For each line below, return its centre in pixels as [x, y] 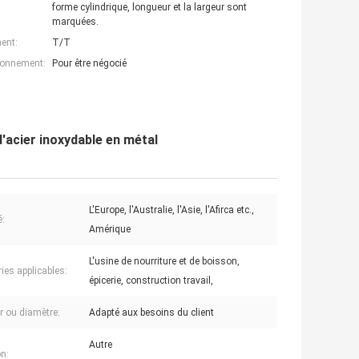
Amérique [110, 230]
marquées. [75, 22]
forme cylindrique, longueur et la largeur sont [149, 8]
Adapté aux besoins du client [151, 313]
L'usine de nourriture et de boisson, [164, 262]
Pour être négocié [89, 64]
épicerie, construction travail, [151, 281]
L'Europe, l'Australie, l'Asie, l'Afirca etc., [171, 210]
